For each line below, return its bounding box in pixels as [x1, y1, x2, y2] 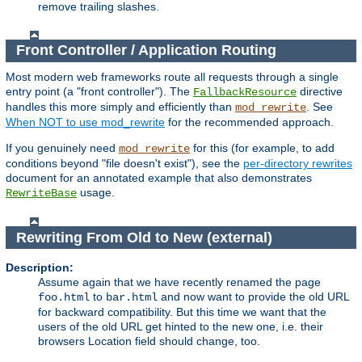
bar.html [106, 291, 158, 305]
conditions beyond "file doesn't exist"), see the [6, 156, 243, 170]
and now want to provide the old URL [158, 290, 349, 304]
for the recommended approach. [165, 115, 334, 128]
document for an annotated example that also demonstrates [6, 170, 312, 184]
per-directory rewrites [243, 156, 352, 170]
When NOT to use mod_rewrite [6, 115, 165, 128]
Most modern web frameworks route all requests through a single [6, 69, 339, 83]
